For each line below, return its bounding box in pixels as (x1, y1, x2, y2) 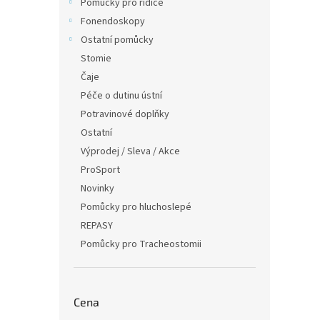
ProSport (81, 163, 120, 177)
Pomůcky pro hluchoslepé (81, 200, 191, 214)
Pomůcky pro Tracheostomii (81, 237, 201, 251)
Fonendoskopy (81, 14, 145, 29)
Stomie (81, 51, 111, 66)
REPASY (81, 219, 113, 233)
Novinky (81, 181, 114, 196)
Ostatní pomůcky (81, 33, 154, 47)
